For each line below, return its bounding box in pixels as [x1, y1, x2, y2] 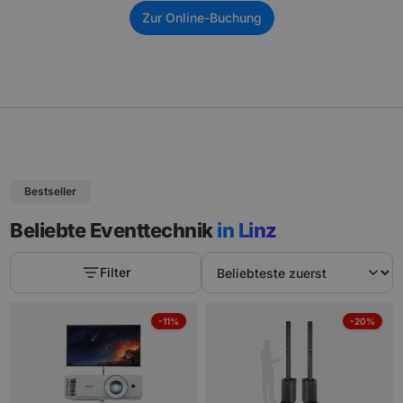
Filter [99, 264, 130, 281]
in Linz [217, 219, 277, 243]
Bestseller [24, 184, 77, 199]
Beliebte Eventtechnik [10, 219, 218, 243]
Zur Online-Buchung [141, 10, 262, 26]
